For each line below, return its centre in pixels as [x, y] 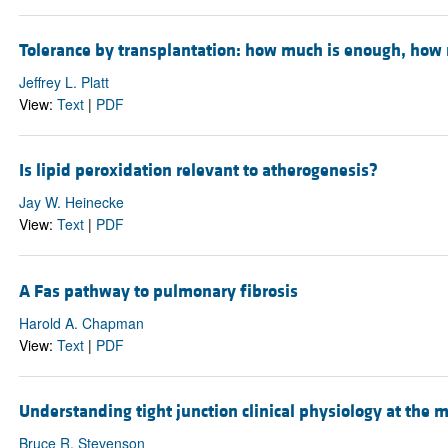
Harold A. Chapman [81, 322]
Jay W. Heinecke [71, 202]
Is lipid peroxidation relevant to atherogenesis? [198, 171]
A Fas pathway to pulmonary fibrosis [158, 291]
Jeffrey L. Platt [63, 82]
